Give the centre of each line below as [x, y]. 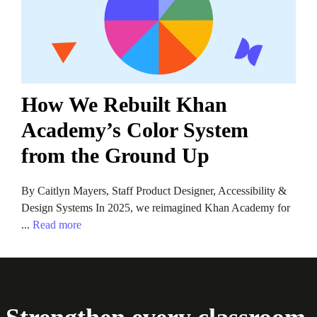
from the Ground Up [115, 155]
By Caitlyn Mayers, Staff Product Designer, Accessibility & [154, 190]
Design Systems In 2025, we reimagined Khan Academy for [156, 207]
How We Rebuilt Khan [124, 104]
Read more [57, 224]
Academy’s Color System [135, 129]
